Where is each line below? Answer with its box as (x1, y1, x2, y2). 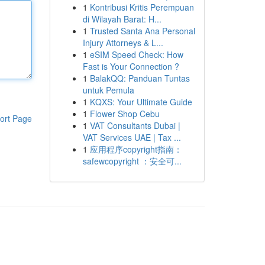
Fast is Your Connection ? (82, 60, 179, 72)
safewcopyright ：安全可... (82, 155, 182, 167)
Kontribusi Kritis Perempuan (89, 1, 194, 13)
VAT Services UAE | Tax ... (82, 131, 181, 143)
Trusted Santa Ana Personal (89, 25, 195, 37)
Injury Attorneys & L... (82, 37, 163, 49)
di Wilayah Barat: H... (82, 13, 161, 25)
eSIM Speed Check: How (89, 49, 183, 60)
